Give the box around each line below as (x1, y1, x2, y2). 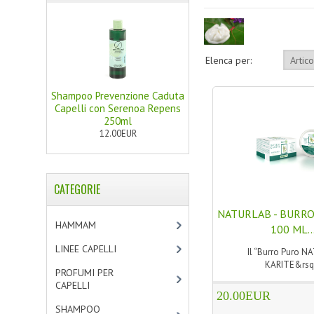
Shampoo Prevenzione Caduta (51, 89, 185, 102)
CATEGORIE (54, 181, 101, 198)
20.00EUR (216, 289, 271, 303)
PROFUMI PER (55, 266, 114, 279)
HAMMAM (55, 219, 97, 231)
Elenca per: (205, 54, 252, 67)
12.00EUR (99, 128, 137, 139)
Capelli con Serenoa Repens (55, 102, 182, 115)
